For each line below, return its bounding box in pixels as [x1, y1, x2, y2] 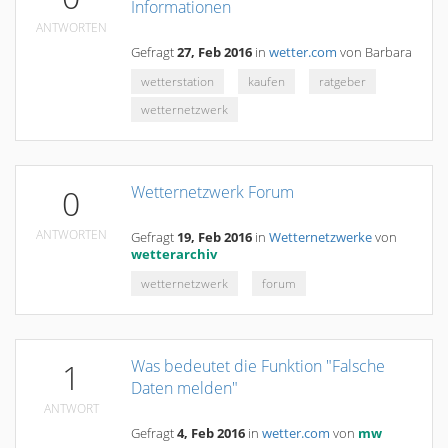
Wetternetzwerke [269, 229, 372, 246]
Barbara [365, 44, 412, 61]
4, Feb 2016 [177, 425, 245, 442]
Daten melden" [131, 377, 238, 399]
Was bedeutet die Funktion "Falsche [131, 355, 385, 377]
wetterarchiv [131, 246, 217, 263]
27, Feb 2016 [177, 44, 252, 61]
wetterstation [141, 73, 214, 90]
